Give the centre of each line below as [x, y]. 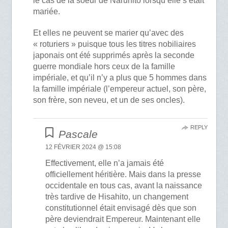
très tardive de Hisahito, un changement [117, 196]
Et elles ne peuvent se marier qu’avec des [109, 33]
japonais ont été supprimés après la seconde [114, 55]
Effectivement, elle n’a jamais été [105, 163]
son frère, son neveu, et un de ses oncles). [109, 100]
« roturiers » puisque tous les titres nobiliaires [115, 44]
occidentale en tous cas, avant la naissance [124, 185]
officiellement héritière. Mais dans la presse [123, 174]
